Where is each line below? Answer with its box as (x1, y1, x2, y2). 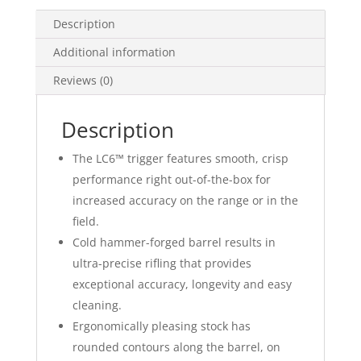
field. (72, 214, 99, 229)
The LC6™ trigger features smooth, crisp (72, 151, 288, 166)
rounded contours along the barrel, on (72, 339, 280, 355)
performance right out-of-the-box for (72, 172, 271, 187)
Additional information (52, 44, 176, 60)
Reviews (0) (52, 73, 113, 88)
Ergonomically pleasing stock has (72, 318, 251, 334)
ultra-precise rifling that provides (72, 255, 251, 271)
